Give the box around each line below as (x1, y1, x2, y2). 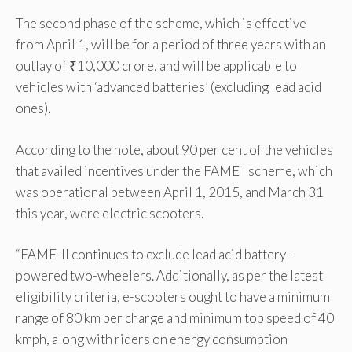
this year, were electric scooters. (16, 204, 203, 222)
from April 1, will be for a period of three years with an (16, 36, 326, 53)
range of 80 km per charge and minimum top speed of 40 (16, 310, 334, 327)
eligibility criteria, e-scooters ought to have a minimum (16, 288, 330, 306)
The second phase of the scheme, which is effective (16, 15, 306, 32)
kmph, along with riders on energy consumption (16, 331, 288, 348)
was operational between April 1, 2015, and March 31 (16, 183, 324, 200)
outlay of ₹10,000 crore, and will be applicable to (16, 57, 297, 75)
